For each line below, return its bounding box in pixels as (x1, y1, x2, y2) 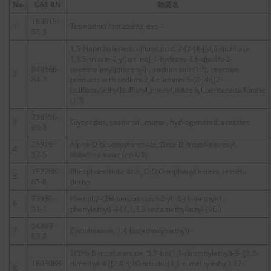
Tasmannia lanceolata (70, 21, 143, 31)
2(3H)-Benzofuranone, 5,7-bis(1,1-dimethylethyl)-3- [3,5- (70, 247, 258, 258)
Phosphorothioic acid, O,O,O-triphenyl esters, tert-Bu (70, 166, 246, 177)
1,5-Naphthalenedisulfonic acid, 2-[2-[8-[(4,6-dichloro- (70, 43, 250, 54)
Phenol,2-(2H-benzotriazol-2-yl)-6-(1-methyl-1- (70, 193, 225, 204)
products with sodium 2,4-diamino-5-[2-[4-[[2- (70, 74, 223, 85)
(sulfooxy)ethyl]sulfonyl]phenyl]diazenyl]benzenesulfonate (70, 84, 266, 95)
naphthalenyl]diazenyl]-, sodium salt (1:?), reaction (70, 64, 238, 74)
